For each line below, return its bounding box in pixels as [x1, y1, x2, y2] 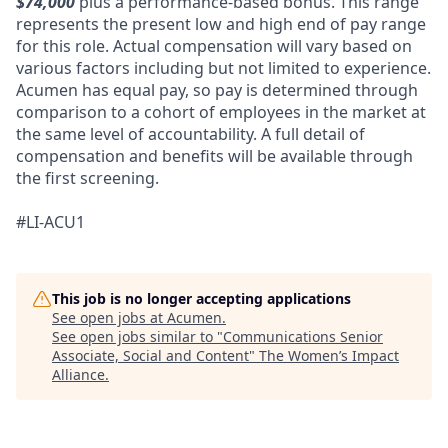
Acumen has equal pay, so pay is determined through [16, 79, 418, 101]
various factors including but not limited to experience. [16, 57, 431, 79]
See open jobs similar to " [52, 327, 223, 346]
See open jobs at [52, 308, 167, 327]
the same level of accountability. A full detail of [16, 123, 365, 145]
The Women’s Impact [259, 346, 399, 365]
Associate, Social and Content [52, 346, 249, 365]
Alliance [52, 365, 105, 384]
